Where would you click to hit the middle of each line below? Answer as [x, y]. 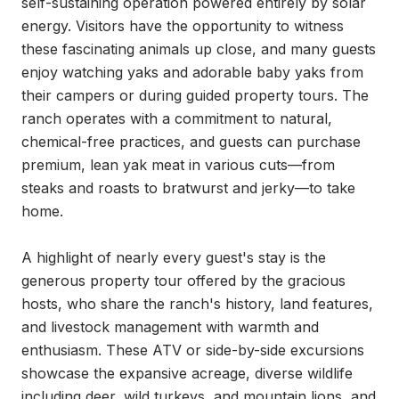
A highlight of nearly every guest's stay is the [174, 257]
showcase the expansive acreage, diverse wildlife [187, 373]
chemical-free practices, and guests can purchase [191, 142]
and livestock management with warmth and [170, 327]
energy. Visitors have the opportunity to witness [183, 26]
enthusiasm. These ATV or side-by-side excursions [193, 350]
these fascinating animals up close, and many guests [199, 49]
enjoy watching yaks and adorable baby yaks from [192, 72]
